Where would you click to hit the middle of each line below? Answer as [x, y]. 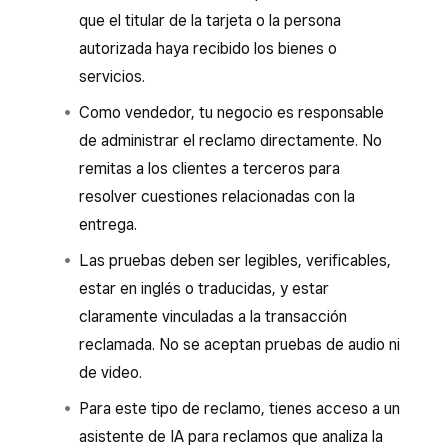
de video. [110, 372]
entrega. [108, 224]
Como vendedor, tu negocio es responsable [231, 112]
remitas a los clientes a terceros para [209, 168]
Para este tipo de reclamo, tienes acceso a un [239, 408]
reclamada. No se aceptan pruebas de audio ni [239, 344]
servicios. [112, 76]
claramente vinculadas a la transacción [213, 316]
